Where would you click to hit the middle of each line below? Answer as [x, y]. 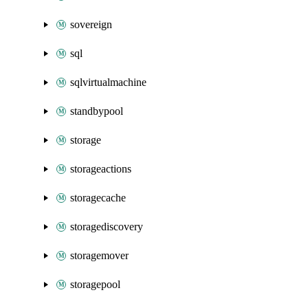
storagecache [98, 198]
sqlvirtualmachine [108, 82]
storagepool [95, 284]
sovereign [91, 24]
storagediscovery [107, 227]
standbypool [97, 111]
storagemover [99, 255]
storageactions [101, 169]
